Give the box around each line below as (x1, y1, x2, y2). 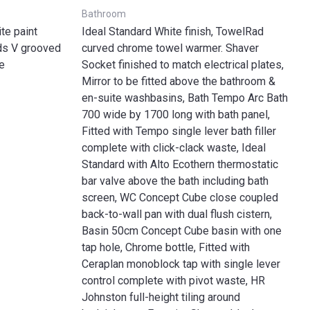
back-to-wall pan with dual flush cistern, (82, 208, 272, 221)
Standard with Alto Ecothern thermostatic (82, 158, 278, 171)
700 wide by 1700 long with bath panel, (82, 108, 270, 121)
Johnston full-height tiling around (82, 291, 240, 304)
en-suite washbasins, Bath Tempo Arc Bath (82, 91, 288, 104)
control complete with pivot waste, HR (82, 274, 265, 287)
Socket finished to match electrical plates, (82, 58, 284, 71)
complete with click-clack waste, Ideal (82, 141, 266, 154)
